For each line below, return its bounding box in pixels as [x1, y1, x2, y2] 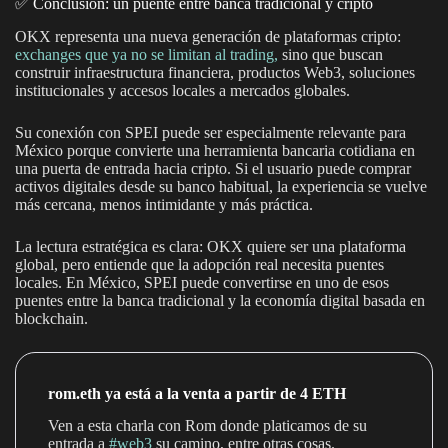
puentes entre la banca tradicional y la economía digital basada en [15, 291, 425, 309]
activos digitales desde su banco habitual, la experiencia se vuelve [15, 177, 427, 195]
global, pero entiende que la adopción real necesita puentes [15, 255, 384, 273]
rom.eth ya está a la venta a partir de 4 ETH [48, 384, 346, 402]
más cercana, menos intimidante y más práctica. [15, 195, 313, 213]
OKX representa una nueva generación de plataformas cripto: [15, 27, 401, 45]
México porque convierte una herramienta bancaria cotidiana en [15, 141, 415, 159]
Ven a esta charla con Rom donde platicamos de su [48, 417, 367, 435]
